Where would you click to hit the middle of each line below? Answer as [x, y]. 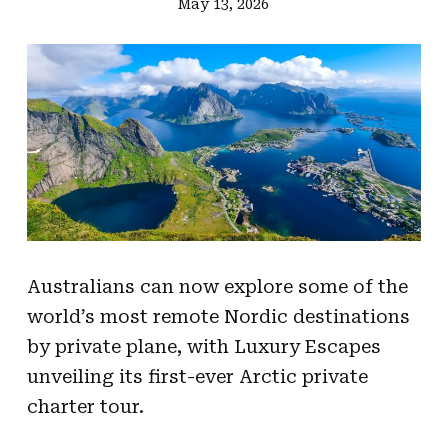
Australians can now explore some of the [217, 286]
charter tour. [85, 406]
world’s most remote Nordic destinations [218, 316]
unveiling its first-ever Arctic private [197, 376]
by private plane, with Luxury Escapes [203, 346]
